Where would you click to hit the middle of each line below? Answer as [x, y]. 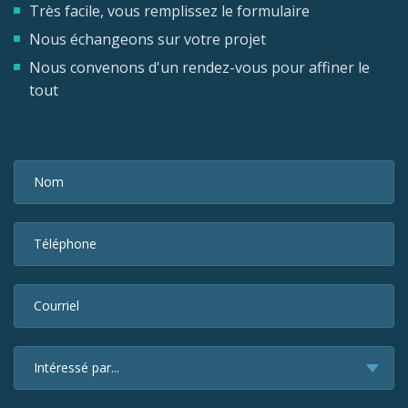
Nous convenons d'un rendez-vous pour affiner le [199, 68]
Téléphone [65, 244]
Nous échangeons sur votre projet [148, 40]
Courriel [56, 306]
